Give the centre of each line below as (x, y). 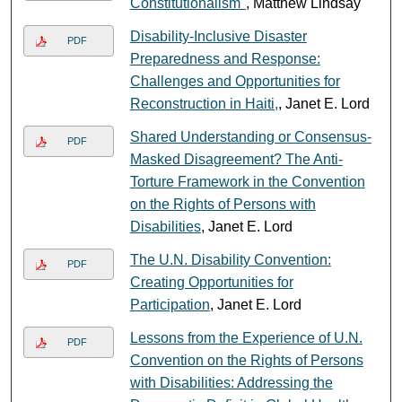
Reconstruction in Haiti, (204, 103)
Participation (170, 304)
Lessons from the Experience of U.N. (246, 337)
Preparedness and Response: (225, 58)
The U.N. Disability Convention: (230, 259)
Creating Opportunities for (211, 282)
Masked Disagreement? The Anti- (236, 159)
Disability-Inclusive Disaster (218, 36)
